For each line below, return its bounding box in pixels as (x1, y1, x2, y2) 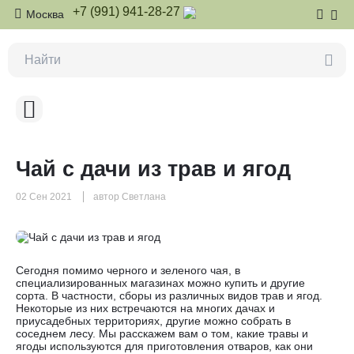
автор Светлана (93, 191, 166, 202)
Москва (26, 8, 64, 21)
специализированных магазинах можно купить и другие (16, 277, 305, 290)
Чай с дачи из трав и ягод (16, 157, 291, 181)
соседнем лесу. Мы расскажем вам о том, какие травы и (16, 327, 308, 341)
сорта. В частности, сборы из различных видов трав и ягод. (16, 289, 322, 303)
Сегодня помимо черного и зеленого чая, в (16, 264, 240, 277)
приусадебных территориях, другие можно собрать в (16, 314, 291, 328)
